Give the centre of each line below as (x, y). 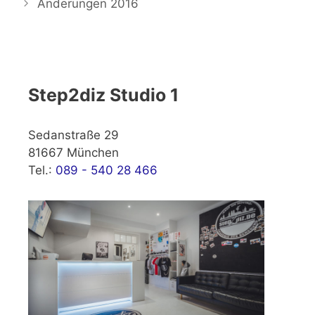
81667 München (73, 153)
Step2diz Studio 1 (103, 95)
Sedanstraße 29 (73, 135)
